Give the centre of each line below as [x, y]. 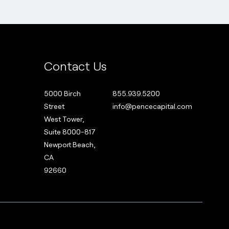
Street [54, 106]
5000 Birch [62, 93]
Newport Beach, [70, 144]
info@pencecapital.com [152, 106]
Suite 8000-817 [70, 131]
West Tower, [64, 119]
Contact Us [75, 65]
